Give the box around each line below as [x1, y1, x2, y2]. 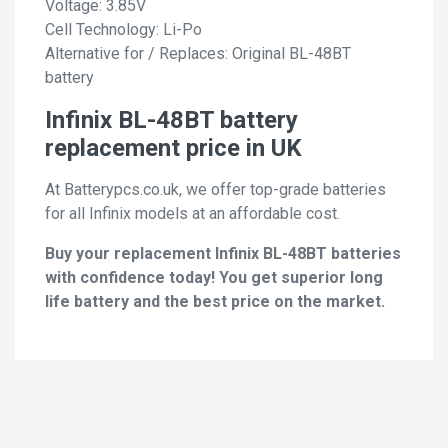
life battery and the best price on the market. [45, 292, 385, 312]
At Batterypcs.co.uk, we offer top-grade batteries [45, 180, 386, 200]
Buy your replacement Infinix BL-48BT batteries [45, 244, 401, 264]
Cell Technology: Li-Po [45, 20, 202, 40]
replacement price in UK [45, 134, 302, 163]
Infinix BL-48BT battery [45, 106, 298, 135]
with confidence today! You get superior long [45, 268, 383, 288]
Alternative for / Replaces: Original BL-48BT [45, 44, 351, 64]
